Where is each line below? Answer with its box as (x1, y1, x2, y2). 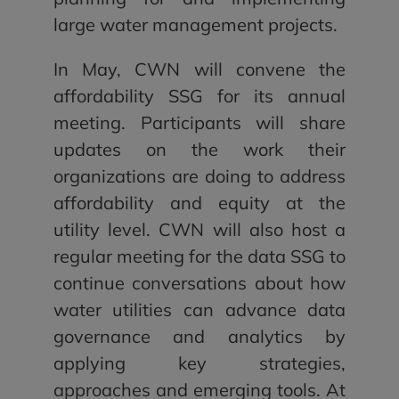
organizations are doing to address (53, 164, 346, 187)
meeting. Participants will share (53, 110, 346, 134)
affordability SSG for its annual (53, 84, 346, 107)
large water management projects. (53, 12, 338, 36)
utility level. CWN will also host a (53, 217, 346, 240)
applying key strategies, (53, 351, 346, 374)
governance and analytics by (53, 324, 346, 347)
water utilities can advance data (53, 297, 346, 321)
